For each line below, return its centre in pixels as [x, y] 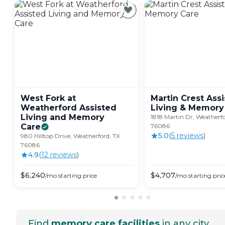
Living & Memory [187, 108]
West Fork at [48, 98]
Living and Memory [63, 118]
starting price [77, 176]
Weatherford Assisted [69, 108]
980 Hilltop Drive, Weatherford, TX [70, 136]
